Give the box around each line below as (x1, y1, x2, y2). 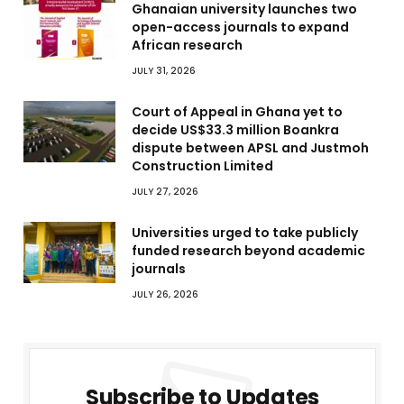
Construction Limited (132, 157, 273, 176)
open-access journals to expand (132, 18, 349, 37)
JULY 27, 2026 (132, 185, 198, 199)
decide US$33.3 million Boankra (132, 121, 339, 140)
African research (132, 36, 243, 55)
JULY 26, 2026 (132, 288, 198, 302)
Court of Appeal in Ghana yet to (132, 103, 343, 122)
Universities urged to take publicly (132, 224, 358, 243)
